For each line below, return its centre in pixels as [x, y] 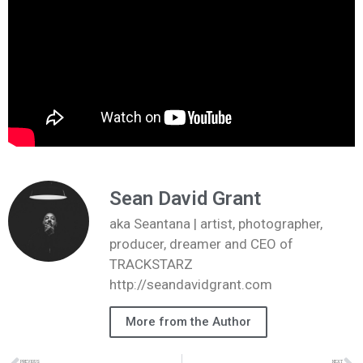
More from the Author [188, 321]
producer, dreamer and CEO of [201, 244]
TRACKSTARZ [151, 265]
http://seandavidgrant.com [191, 285]
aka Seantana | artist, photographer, [216, 224]
